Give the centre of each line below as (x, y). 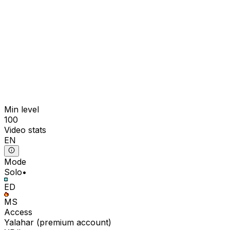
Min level (22, 109)
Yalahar (19, 223)
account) (93, 223)
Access (18, 212)
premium (57, 223)
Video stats (25, 130)
